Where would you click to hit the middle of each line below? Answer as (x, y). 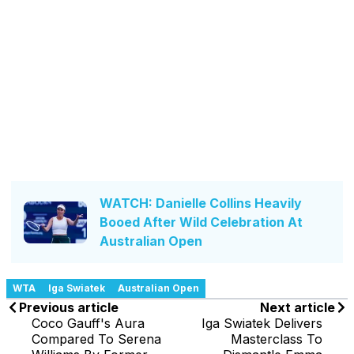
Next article (298, 308)
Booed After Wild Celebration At (201, 222)
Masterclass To (277, 339)
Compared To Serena (96, 339)
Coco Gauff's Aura (88, 324)
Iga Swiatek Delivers (262, 324)
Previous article (69, 308)
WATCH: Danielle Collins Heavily (201, 203)
